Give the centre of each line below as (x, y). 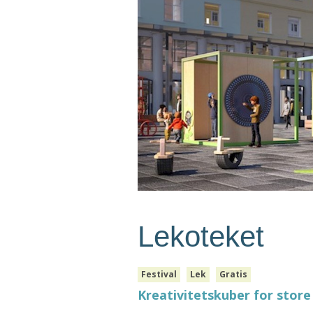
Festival (159, 275)
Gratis (233, 275)
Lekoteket (201, 237)
